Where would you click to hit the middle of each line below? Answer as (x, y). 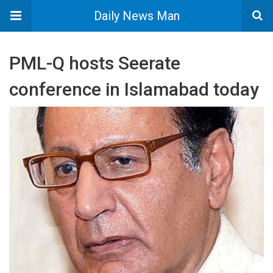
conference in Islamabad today (134, 89)
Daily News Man (136, 16)
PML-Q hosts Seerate (95, 63)
